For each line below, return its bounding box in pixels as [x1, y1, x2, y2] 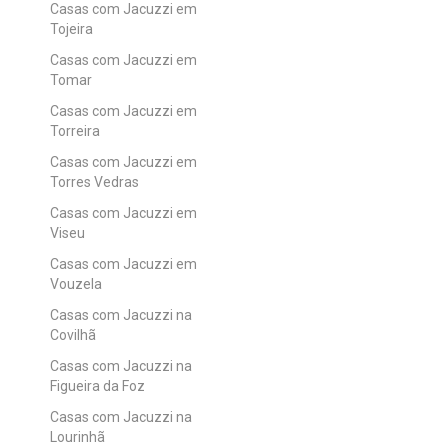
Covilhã [50, 326, 96, 343]
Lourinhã [50, 428, 105, 445]
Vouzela [50, 275, 102, 292]
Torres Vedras [50, 173, 139, 190]
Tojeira [50, 20, 93, 37]
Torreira [50, 122, 100, 139]
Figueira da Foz [50, 377, 145, 394]
